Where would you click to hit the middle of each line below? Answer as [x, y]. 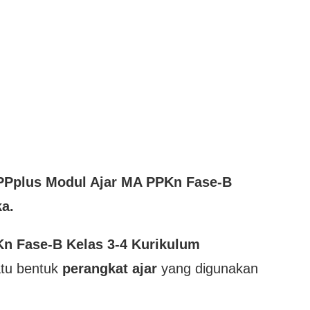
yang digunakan [208, 268]
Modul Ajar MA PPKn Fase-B [139, 182]
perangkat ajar [110, 268]
